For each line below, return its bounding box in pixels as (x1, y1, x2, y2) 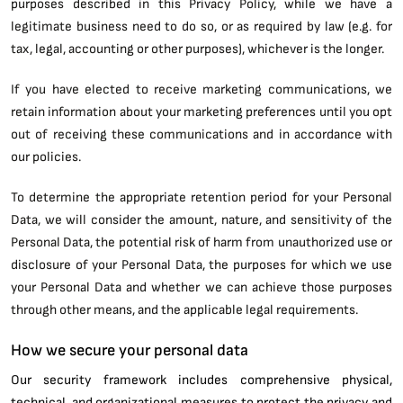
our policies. (11, 148, 81, 165)
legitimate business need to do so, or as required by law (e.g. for (11, 17, 392, 34)
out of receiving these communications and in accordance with (11, 125, 392, 142)
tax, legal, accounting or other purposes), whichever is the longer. (11, 40, 384, 57)
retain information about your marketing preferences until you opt (11, 103, 392, 120)
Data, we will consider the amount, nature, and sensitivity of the (11, 210, 392, 228)
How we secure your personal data (11, 340, 248, 359)
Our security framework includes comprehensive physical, (11, 371, 392, 388)
